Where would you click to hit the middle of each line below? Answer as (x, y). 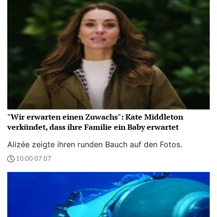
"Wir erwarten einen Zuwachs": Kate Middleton (95, 117)
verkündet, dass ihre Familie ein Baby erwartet (93, 127)
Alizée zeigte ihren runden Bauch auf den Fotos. (95, 145)
